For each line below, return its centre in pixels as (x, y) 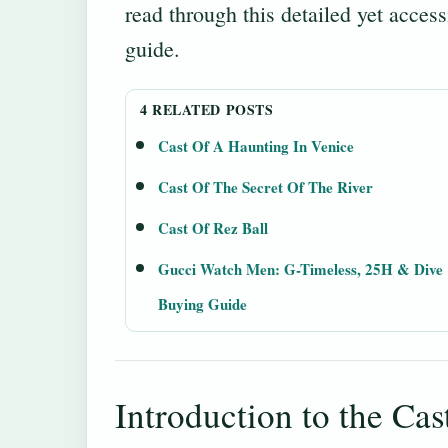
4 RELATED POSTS (207, 110)
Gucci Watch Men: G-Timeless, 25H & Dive (300, 269)
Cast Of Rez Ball (213, 228)
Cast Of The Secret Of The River (265, 187)
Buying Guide (202, 304)
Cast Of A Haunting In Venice (256, 146)
